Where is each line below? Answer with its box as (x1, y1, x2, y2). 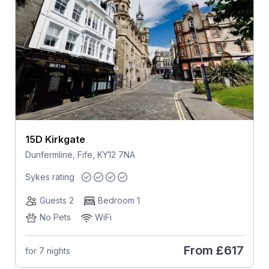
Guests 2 (39, 195, 74, 206)
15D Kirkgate (25, 133, 85, 145)
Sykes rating (25, 172, 74, 183)
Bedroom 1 (97, 195, 140, 206)
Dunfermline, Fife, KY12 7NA (25, 149, 135, 160)
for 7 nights (25, 245, 70, 256)
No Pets (39, 212, 71, 223)
